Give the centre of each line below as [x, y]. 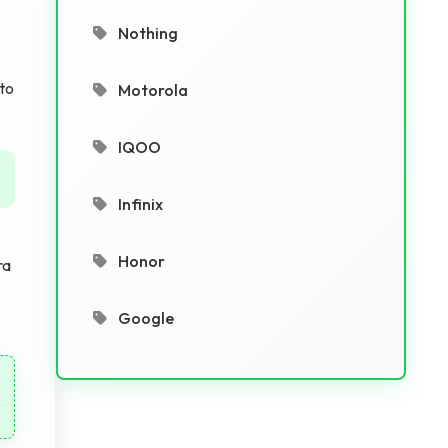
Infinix [139, 204]
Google [144, 318]
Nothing [146, 33]
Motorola [151, 90]
